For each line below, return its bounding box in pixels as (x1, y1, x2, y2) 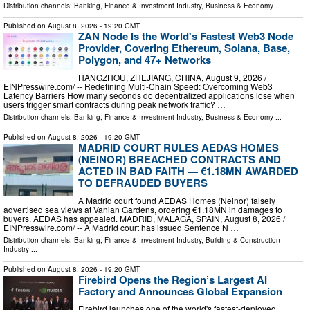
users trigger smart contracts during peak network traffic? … (3, 98, 226, 110)
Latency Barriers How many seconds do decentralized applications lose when (3, 89, 295, 101)
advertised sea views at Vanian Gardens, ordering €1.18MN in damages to (3, 203, 282, 215)
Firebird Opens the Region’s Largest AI (78, 271, 267, 287)
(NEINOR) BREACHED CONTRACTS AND (78, 152, 281, 167)
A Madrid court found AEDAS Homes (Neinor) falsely (78, 194, 275, 206)
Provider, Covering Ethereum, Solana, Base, (78, 40, 290, 56)
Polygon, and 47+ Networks (78, 52, 211, 68)
